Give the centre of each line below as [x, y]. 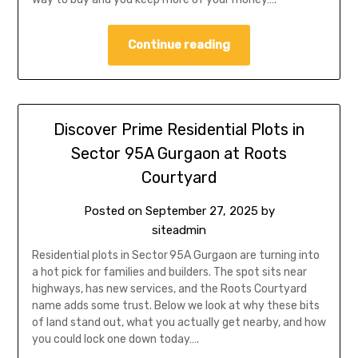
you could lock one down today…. [115, 339]
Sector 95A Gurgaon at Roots [179, 153]
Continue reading [179, 45]
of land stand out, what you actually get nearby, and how [179, 322]
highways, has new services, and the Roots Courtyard [169, 288]
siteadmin [179, 230]
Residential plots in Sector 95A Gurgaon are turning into [175, 255]
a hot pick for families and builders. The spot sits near [169, 272]
